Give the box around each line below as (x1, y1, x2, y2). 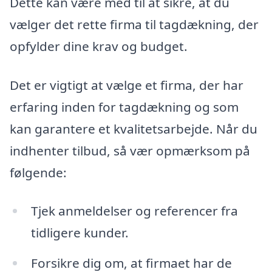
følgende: (10, 163, 67, 181)
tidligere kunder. (30, 224, 129, 242)
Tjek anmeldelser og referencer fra (30, 202, 238, 220)
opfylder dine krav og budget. (10, 37, 188, 55)
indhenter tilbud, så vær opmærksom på (10, 141, 250, 159)
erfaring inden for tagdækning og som (10, 98, 239, 115)
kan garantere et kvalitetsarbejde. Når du (10, 120, 257, 137)
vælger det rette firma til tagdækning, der (10, 15, 259, 33)
